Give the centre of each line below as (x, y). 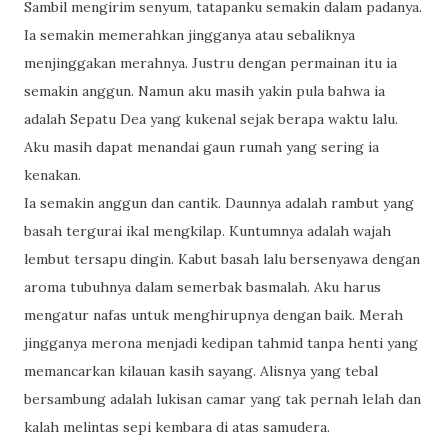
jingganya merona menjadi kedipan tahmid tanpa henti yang (221, 343)
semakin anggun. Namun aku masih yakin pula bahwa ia (204, 91)
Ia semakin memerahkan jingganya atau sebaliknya (189, 35)
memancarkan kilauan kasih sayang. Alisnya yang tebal (201, 371)
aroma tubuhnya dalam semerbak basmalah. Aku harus (202, 287)
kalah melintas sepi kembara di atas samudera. (177, 427)
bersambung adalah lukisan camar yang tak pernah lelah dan (222, 399)
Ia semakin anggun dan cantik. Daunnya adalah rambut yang (219, 203)
